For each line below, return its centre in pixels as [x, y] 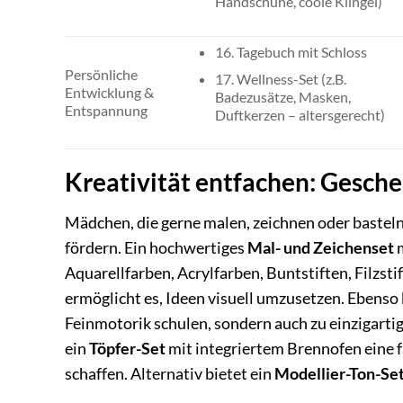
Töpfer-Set [127, 348]
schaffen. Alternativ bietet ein [170, 373]
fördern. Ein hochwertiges [156, 247]
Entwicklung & [109, 93]
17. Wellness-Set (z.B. [281, 78]
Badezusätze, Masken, [283, 96]
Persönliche [101, 75]
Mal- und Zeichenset [321, 247]
